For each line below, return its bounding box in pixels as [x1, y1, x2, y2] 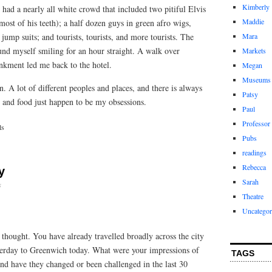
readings [242, 148, 267, 157]
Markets [242, 46, 266, 55]
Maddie [242, 16, 264, 26]
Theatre [242, 191, 263, 201]
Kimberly [242, 2, 270, 12]
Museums [242, 75, 271, 84]
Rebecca [242, 162, 266, 172]
